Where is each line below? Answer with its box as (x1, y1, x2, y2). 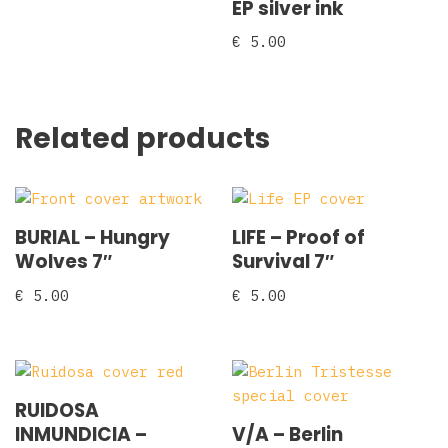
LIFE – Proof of (232, 224, 366, 252)
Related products (15, 119, 270, 159)
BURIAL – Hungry (15, 224, 170, 252)
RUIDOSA (15, 397, 99, 425)
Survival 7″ (232, 248, 335, 276)
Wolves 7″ (15, 248, 112, 276)
